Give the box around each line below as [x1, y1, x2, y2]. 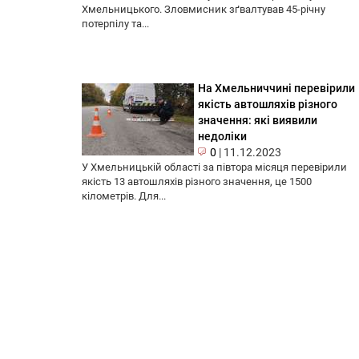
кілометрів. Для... [82, 190, 166, 203]
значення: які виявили [198, 114, 317, 127]
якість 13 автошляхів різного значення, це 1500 [82, 175, 312, 188]
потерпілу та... [82, 18, 149, 30]
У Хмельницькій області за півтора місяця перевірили [82, 161, 347, 174]
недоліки [198, 130, 247, 143]
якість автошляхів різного [198, 98, 337, 111]
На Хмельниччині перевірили [198, 82, 355, 95]
